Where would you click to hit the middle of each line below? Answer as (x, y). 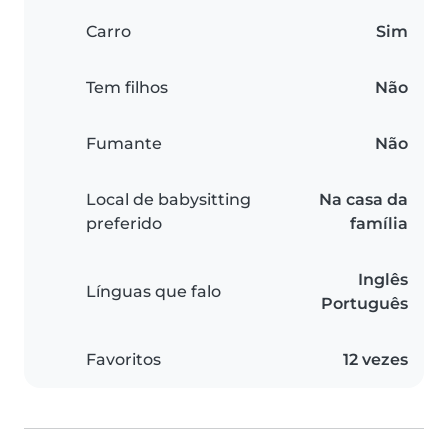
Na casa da (363, 199)
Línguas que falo (153, 291)
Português (364, 303)
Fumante (124, 143)
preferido (124, 223)
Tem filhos (127, 87)
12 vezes (375, 359)
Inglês (383, 279)
